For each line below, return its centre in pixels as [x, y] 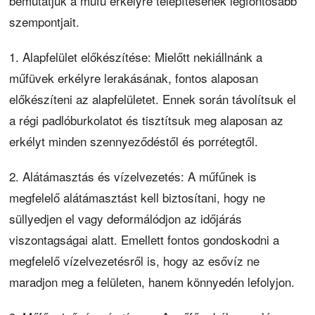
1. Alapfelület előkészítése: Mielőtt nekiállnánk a [136, 56]
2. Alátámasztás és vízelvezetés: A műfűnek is [133, 176]
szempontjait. [45, 21]
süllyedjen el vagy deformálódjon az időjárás [126, 218]
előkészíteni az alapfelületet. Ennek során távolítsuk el [153, 98]
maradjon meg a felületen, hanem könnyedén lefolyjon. [152, 281]
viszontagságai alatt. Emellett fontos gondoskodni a [144, 239]
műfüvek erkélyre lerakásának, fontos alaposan [134, 77]
